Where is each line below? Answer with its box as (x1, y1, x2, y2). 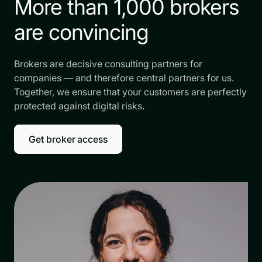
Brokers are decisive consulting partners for (14, 57, 202, 70)
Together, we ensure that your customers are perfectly (14, 85, 247, 98)
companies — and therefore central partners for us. (14, 71, 234, 84)
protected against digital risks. (14, 99, 144, 112)
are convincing (14, 19, 149, 45)
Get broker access (29, 133, 108, 145)
